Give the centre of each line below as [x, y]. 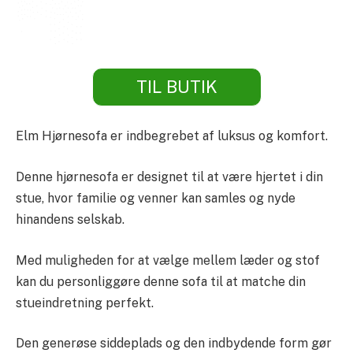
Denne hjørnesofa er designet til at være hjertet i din [169, 176]
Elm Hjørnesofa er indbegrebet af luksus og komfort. [172, 136]
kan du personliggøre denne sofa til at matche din [161, 281]
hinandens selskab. [70, 219]
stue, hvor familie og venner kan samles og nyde [156, 198]
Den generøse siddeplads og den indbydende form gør [174, 344]
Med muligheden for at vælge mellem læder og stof [168, 260]
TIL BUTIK [176, 86]
